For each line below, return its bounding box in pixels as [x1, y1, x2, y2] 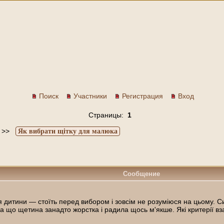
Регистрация [122, 92, 163, 100]
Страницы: [88, 111, 127, 119]
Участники [73, 92, 107, 100]
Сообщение [123, 169, 160, 177]
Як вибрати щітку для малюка [18, 127, 117, 135]
